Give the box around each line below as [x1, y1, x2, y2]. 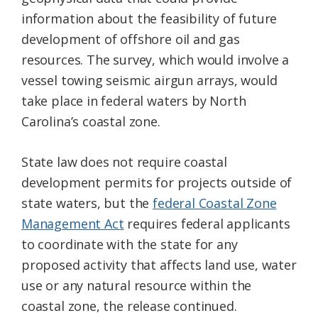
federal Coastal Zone [153, 194, 277, 212]
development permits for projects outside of [21, 173, 292, 191]
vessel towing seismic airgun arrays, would [21, 71, 278, 89]
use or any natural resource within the [21, 276, 252, 294]
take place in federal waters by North [21, 92, 246, 109]
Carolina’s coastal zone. [21, 112, 160, 130]
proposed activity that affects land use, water [21, 256, 297, 273]
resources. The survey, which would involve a [21, 50, 290, 68]
